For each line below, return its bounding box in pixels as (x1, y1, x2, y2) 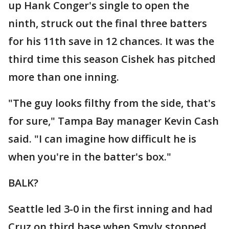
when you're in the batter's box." (8, 150, 171, 164)
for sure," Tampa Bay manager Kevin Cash (8, 114, 219, 128)
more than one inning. (8, 70, 119, 84)
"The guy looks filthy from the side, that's (8, 96, 216, 110)
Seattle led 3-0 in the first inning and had (8, 202, 213, 216)
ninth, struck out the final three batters (8, 16, 207, 31)
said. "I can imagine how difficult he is (8, 132, 196, 146)
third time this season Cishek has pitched (8, 52, 216, 66)
